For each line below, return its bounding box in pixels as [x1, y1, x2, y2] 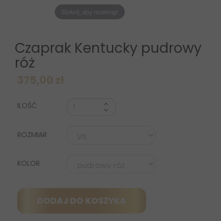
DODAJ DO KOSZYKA [37, 195, 126, 207]
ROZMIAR [17, 130, 49, 140]
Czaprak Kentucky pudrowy [15, 38, 202, 58]
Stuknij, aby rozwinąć [61, 7, 118, 16]
